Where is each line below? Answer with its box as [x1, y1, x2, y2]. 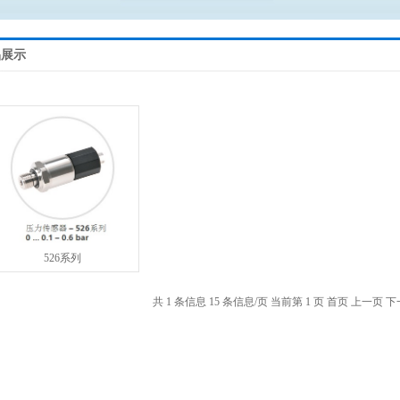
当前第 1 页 [271, 296, 324, 308]
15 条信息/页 [209, 296, 268, 308]
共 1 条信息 [153, 296, 206, 308]
